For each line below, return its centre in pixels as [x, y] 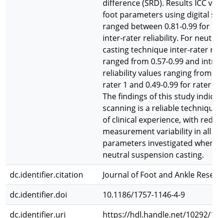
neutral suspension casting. [153, 155]
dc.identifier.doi [38, 195]
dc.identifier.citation [46, 175]
